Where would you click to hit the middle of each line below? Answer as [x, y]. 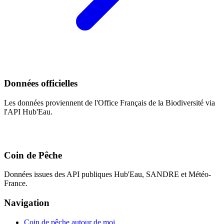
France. [16, 183]
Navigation [27, 202]
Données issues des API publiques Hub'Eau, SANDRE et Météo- [107, 174]
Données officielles [41, 83]
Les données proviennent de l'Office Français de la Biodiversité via [109, 102]
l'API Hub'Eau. [28, 111]
